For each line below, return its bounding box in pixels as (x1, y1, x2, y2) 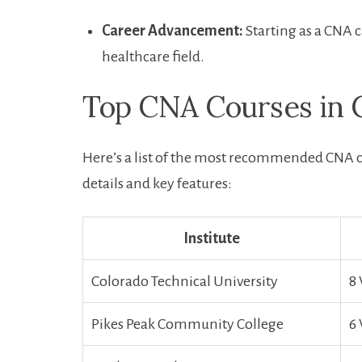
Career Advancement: (102, 23, 243, 39)
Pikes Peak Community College (91, 316, 284, 332)
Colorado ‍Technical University (91, 273, 278, 289)
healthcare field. (102, 48, 204, 65)
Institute (183, 230, 240, 246)
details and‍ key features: (82, 175, 232, 192)
